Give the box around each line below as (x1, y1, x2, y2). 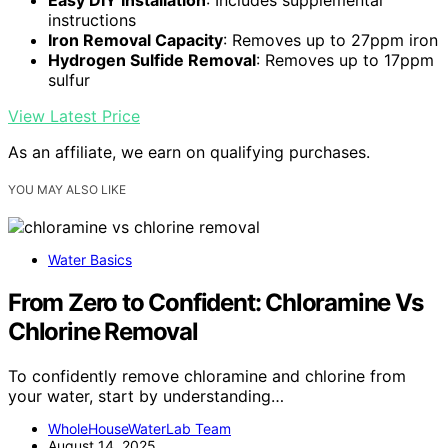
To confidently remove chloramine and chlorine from (8, 365, 406, 386)
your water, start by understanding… (8, 385, 284, 406)
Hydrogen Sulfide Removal (48, 49, 256, 70)
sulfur (48, 69, 90, 90)
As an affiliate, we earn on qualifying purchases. (8, 141, 370, 162)
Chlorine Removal (8, 316, 198, 346)
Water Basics (48, 251, 132, 269)
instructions (48, 9, 136, 30)
